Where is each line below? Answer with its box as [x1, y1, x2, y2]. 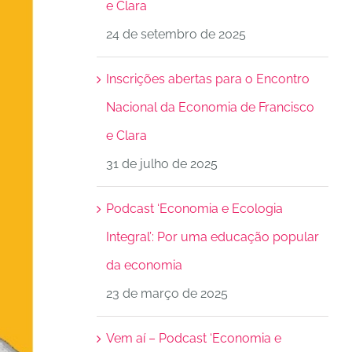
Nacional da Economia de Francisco [105, 100, 314, 115]
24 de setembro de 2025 [105, 27, 246, 42]
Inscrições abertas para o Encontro [105, 71, 310, 86]
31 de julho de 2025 [105, 156, 218, 171]
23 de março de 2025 [105, 286, 228, 301]
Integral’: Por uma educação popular [105, 229, 319, 244]
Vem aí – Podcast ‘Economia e [105, 331, 281, 346]
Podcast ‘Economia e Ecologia [105, 201, 283, 216]
